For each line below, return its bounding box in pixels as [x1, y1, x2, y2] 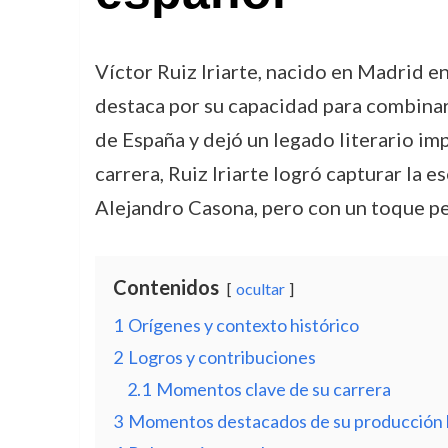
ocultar [235, 279, 285, 298]
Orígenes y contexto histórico [127, 314, 359, 336]
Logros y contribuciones [127, 346, 316, 368]
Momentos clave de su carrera [155, 378, 391, 400]
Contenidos [112, 275, 219, 299]
